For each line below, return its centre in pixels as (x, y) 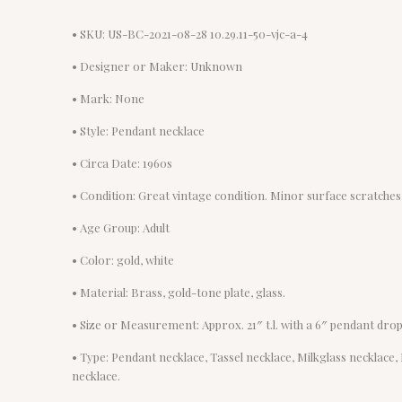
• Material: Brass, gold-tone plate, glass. (179, 292)
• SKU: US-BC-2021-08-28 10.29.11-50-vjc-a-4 (190, 33)
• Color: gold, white (123, 259)
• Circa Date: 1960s (122, 162)
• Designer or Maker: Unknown (157, 66)
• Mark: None (109, 98)
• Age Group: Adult (121, 227)
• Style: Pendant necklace (139, 130)
